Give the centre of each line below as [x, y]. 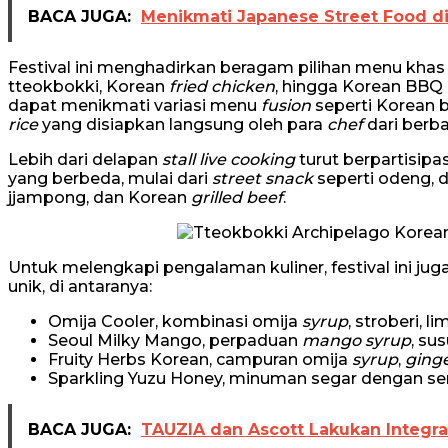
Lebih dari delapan [85, 159]
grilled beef [237, 197]
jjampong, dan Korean [99, 197]
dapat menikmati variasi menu [134, 105]
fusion [286, 105]
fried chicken [222, 86]
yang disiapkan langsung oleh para [182, 124]
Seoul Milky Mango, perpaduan [175, 340]
